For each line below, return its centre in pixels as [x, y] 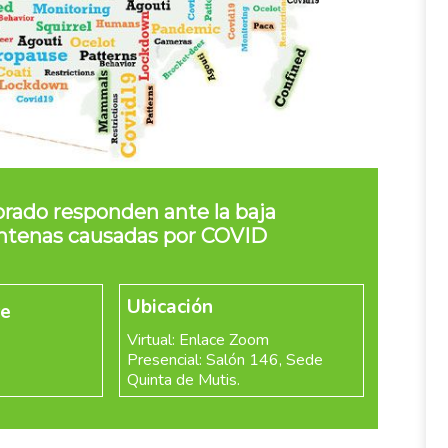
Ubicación [169, 306]
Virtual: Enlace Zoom [197, 339]
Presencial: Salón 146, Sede [224, 359]
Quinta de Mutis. [185, 379]
